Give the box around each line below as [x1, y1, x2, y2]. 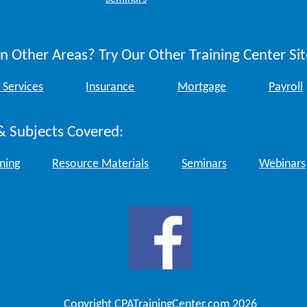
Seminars [181, 158, 227, 171]
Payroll [268, 81, 303, 95]
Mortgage [177, 81, 226, 95]
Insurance [86, 81, 135, 95]
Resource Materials [52, 158, 149, 171]
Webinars [258, 158, 306, 171]
